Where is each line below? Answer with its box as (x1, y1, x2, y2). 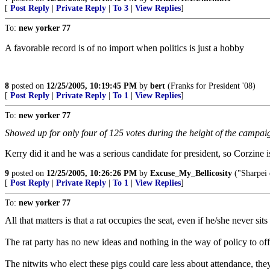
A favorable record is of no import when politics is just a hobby (5, 43, 244, 53)
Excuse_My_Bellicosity (150, 169, 232, 178)
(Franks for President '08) (165, 81, 256, 90)
